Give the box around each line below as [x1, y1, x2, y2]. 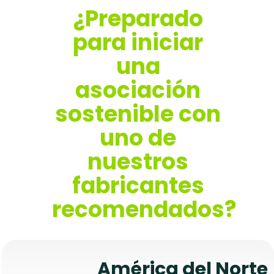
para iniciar [73, 27, 203, 59]
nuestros [87, 146, 188, 178]
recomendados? [51, 194, 237, 226]
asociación [75, 75, 201, 106]
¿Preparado [73, 3, 203, 35]
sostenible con [55, 98, 221, 130]
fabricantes [72, 170, 204, 202]
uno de [100, 122, 176, 154]
